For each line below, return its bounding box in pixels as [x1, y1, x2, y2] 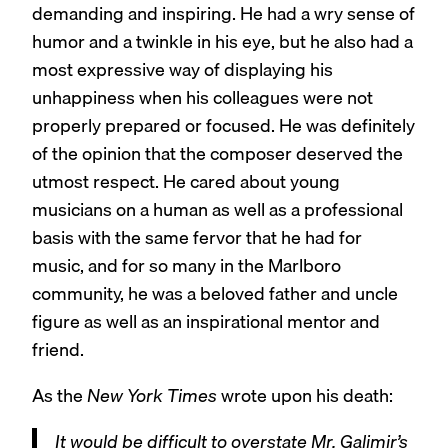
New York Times [87, 381, 217, 411]
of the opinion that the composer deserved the [32, 139, 403, 169]
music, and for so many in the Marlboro [32, 251, 341, 281]
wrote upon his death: [217, 381, 393, 411]
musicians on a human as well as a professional [32, 195, 403, 225]
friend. [32, 335, 84, 365]
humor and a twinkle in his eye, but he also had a [32, 27, 413, 57]
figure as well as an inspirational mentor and [32, 307, 380, 337]
